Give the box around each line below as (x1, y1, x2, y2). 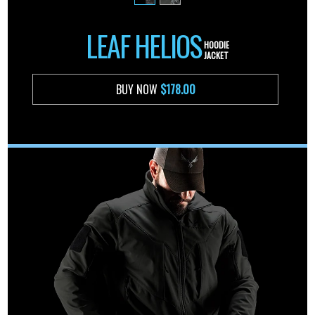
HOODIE (204, 38, 229, 51)
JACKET (204, 49, 229, 61)
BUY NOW (115, 81, 160, 98)
